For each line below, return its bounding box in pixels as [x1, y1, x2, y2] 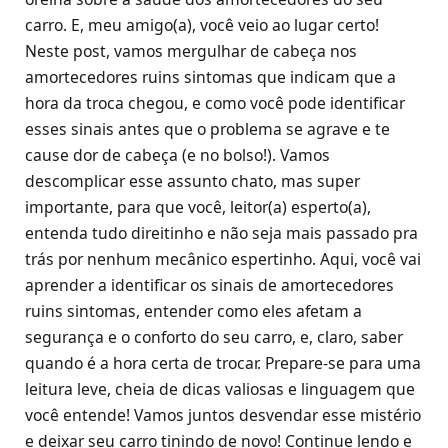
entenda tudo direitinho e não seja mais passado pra [25, 222, 418, 245]
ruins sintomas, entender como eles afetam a [25, 300, 362, 323]
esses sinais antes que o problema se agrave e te [25, 118, 390, 141]
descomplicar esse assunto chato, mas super [25, 170, 360, 193]
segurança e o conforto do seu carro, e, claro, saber [25, 326, 403, 349]
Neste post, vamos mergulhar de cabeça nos [25, 40, 357, 63]
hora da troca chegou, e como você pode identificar [25, 92, 405, 115]
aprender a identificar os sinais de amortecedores [25, 274, 394, 297]
